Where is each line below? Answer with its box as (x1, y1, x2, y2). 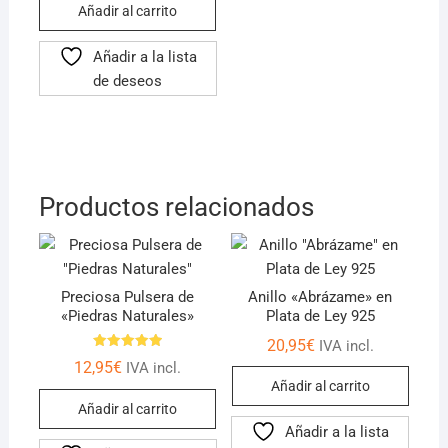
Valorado (103, 351, 153, 365)
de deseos (93, 71, 163, 90)
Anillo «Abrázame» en (248, 288, 393, 307)
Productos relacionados (38, 191, 314, 222)
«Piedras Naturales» (61, 307, 195, 326)
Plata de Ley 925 (265, 307, 375, 326)
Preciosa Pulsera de (61, 288, 195, 307)
